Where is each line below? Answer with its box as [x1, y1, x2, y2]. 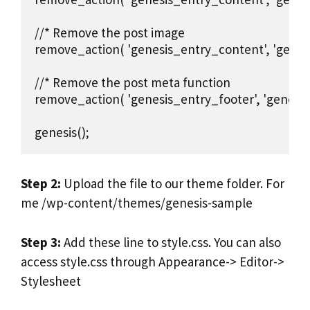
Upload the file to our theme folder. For [61, 175, 284, 192]
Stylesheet [21, 272, 81, 289]
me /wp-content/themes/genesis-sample [21, 194, 253, 212]
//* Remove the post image [35, 24, 185, 41]
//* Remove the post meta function [35, 73, 230, 91]
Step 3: [21, 233, 61, 250]
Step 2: [21, 175, 61, 192]
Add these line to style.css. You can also [61, 233, 281, 250]
